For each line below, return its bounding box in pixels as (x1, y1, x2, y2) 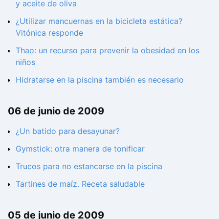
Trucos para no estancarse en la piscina (16, 161, 162, 172)
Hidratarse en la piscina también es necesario (16, 74, 184, 85)
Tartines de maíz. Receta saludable (16, 179, 145, 189)
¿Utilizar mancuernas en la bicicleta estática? (16, 16, 182, 26)
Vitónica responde (16, 27, 83, 38)
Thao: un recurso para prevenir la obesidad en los (16, 45, 199, 55)
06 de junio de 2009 (8, 105, 104, 117)
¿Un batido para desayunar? (16, 126, 120, 136)
